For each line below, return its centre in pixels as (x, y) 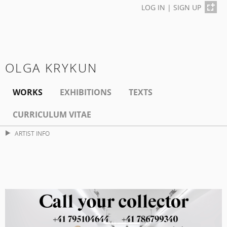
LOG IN (153, 7)
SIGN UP (187, 7)
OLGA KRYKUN (51, 68)
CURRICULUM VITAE (52, 115)
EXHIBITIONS (86, 92)
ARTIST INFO (32, 134)
